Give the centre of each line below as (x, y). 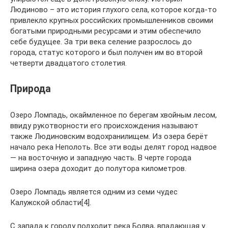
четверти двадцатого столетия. (68, 63)
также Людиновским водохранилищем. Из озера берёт (109, 136)
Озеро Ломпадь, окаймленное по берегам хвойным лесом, (113, 115)
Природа (31, 89)
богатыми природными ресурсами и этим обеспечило (106, 31)
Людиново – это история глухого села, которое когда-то (113, 10)
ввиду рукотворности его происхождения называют (104, 126)
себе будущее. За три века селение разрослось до (101, 42)
